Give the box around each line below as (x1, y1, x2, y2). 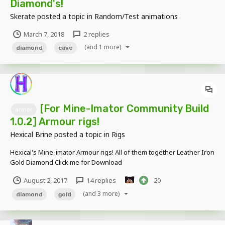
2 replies (82, 30, 109, 39)
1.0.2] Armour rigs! (10, 115, 99, 128)
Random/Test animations (94, 12, 178, 22)
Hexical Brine (10, 129, 52, 139)
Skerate (10, 12, 35, 22)
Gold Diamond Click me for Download (10, 157, 122, 167)
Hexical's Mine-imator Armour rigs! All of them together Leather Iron (10, 147, 214, 157)
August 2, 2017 (24, 175, 67, 185)
